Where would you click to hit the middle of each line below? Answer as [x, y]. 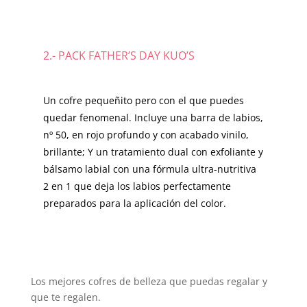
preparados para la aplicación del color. [134, 204]
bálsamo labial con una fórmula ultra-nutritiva [149, 169]
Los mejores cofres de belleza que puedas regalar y [149, 282]
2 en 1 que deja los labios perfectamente [137, 186]
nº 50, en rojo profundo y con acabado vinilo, [146, 135]
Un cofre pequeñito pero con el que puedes [143, 101]
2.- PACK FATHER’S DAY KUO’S [119, 56]
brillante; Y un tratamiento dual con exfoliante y [153, 152]
